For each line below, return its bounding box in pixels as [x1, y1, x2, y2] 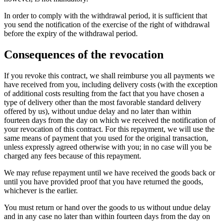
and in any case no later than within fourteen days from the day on [4, 212, 210, 221]
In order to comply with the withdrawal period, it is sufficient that [4, 11, 207, 20]
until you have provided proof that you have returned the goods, [4, 177, 203, 186]
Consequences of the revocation [4, 48, 164, 61]
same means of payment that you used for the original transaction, [4, 134, 208, 143]
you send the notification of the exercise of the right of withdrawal [4, 20, 210, 29]
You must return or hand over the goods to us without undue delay [4, 203, 211, 212]
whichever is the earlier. [4, 186, 78, 195]
